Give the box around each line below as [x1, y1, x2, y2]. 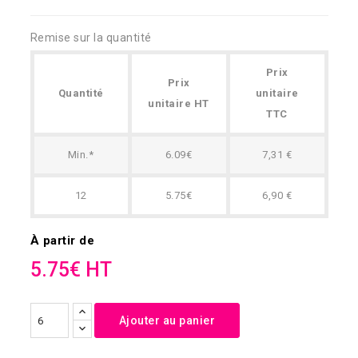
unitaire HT [148, 97, 209, 110]
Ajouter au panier [118, 314, 215, 328]
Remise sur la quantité [30, 31, 152, 45]
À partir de [30, 233, 94, 249]
